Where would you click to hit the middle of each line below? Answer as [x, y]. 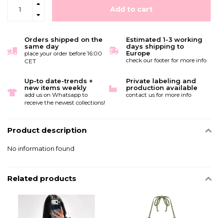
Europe [138, 53]
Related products [42, 178]
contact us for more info [159, 95]
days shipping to [155, 46]
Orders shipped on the [64, 40]
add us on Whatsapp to [56, 95]
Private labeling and [161, 81]
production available [162, 88]
